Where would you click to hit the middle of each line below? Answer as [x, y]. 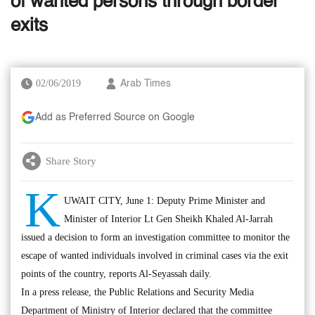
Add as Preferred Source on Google [115, 117]
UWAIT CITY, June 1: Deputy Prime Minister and [165, 201]
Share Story [71, 161]
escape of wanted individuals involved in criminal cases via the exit [155, 256]
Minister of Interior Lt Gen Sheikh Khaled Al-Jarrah [168, 219]
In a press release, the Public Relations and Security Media [137, 292]
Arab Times [146, 84]
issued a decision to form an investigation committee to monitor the [155, 237]
